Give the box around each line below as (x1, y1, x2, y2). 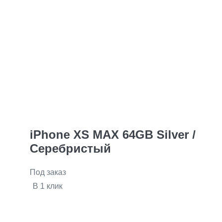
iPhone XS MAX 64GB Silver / (30, 128, 196, 142)
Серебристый (30, 142, 111, 156)
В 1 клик (33, 182, 62, 191)
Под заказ (30, 168, 66, 177)
